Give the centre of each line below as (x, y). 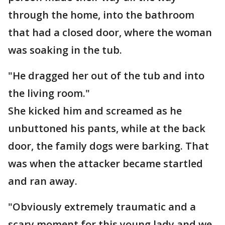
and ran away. (43, 181)
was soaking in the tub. (65, 50)
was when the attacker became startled (105, 163)
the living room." (49, 93)
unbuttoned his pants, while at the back (107, 128)
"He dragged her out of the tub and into (106, 76)
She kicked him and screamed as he (95, 111)
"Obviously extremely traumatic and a (102, 207)
